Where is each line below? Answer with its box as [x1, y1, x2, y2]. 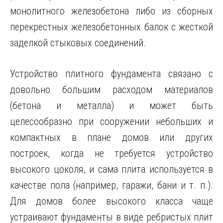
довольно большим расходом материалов [10, 84, 213, 96]
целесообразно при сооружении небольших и [10, 115, 213, 127]
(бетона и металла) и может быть [10, 100, 213, 111]
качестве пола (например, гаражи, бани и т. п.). [10, 179, 213, 191]
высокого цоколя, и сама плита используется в [10, 163, 213, 175]
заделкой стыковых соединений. [10, 37, 146, 49]
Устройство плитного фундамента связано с [10, 68, 213, 80]
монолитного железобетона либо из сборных [10, 5, 213, 17]
